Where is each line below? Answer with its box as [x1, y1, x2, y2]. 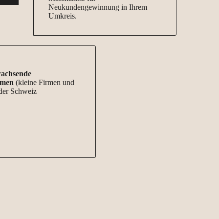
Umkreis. [48, 12, 77, 21]
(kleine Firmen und [16, 78, 75, 87]
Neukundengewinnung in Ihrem [48, 3, 148, 12]
